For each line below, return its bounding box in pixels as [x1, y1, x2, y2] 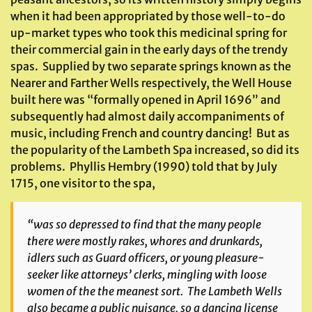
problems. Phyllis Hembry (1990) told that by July [10, 159, 277, 173]
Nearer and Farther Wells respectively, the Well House [10, 76, 292, 90]
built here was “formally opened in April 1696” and [10, 93, 281, 107]
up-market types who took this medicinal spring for [10, 26, 287, 40]
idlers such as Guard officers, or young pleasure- [27, 251, 265, 265]
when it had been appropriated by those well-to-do [10, 9, 286, 23]
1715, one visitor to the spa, [10, 176, 155, 190]
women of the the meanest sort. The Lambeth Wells [27, 284, 282, 298]
